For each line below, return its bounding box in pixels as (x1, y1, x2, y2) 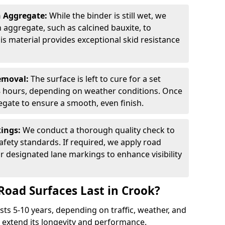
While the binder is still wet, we (49, 10, 166, 21)
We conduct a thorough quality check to (23, 125, 175, 136)
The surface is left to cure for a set (31, 73, 161, 84)
